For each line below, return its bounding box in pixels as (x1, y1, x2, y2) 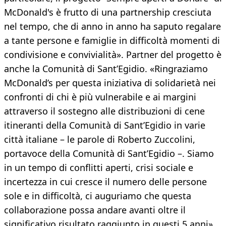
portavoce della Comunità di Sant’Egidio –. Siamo (4, 147, 214, 160)
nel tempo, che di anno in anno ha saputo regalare (4, 20, 221, 33)
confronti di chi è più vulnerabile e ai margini (4, 91, 196, 103)
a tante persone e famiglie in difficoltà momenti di (4, 34, 220, 47)
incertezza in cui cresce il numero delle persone (4, 176, 207, 188)
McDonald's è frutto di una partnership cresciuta (4, 6, 211, 19)
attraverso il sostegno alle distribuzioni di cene (4, 105, 205, 118)
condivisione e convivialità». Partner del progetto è (4, 48, 221, 61)
